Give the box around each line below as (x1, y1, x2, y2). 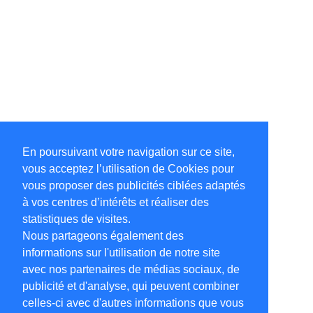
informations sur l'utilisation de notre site (22, 247, 220, 259)
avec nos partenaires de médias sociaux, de (22, 263, 240, 276)
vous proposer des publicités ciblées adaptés (22, 180, 245, 192)
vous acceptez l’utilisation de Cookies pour (22, 163, 234, 175)
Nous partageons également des (22, 230, 184, 242)
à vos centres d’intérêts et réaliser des (22, 196, 209, 209)
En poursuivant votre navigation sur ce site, (22, 146, 235, 159)
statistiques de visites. (22, 213, 131, 226)
